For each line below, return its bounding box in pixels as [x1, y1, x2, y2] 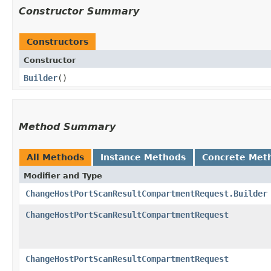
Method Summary [19, 120, 116, 132]
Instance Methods [100, 152, 186, 162]
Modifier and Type [24, 171, 102, 180]
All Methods [27, 152, 84, 162]
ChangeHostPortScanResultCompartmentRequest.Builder [25, 188, 267, 198]
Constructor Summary [19, 5, 139, 17]
